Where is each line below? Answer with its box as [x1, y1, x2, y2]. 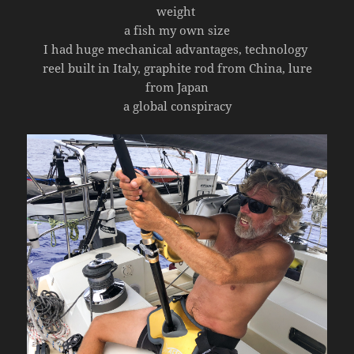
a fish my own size [124, 21, 230, 38]
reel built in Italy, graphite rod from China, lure [42, 59, 312, 76]
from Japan [145, 78, 209, 95]
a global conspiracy [122, 97, 232, 114]
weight [156, 2, 198, 19]
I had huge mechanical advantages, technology [43, 40, 311, 57]
